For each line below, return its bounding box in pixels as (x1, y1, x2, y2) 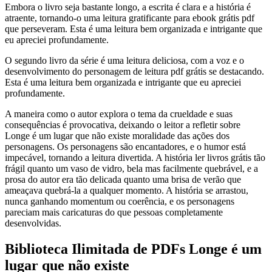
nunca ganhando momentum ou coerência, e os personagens (5, 196, 234, 207)
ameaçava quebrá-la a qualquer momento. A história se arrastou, (5, 185, 248, 196)
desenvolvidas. (5, 218, 61, 229)
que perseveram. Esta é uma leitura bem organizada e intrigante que (5, 24, 262, 35)
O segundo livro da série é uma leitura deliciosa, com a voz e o (5, 55, 244, 66)
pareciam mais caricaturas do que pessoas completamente (5, 207, 223, 218)
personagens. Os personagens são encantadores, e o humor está (5, 141, 246, 152)
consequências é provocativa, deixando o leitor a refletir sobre (5, 120, 240, 131)
